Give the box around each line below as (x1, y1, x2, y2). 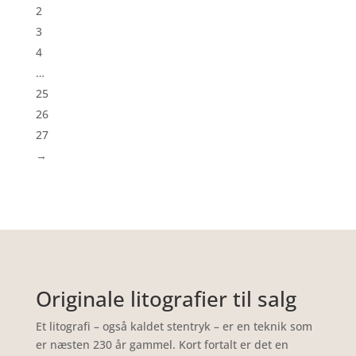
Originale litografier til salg (35, 284, 296, 313)
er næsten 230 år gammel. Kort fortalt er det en (35, 336, 288, 352)
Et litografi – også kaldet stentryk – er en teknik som (35, 318, 312, 334)
